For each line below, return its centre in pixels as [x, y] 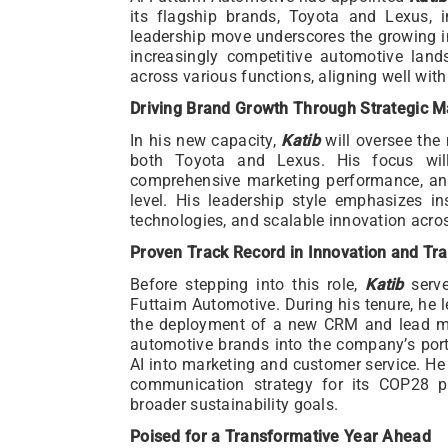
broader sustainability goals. [234, 404]
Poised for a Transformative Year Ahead [280, 436]
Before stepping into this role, [248, 284]
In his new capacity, [206, 140]
